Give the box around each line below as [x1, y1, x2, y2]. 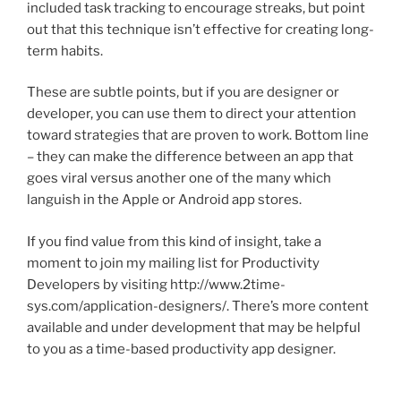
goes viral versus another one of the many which [27, 170, 331, 187]
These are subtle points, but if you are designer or [27, 84, 339, 101]
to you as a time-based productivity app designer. [27, 340, 336, 357]
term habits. [27, 42, 103, 59]
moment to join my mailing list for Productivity [27, 254, 320, 271]
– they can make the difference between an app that [27, 149, 354, 166]
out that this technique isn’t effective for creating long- [27, 21, 374, 38]
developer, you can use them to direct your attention [27, 106, 356, 123]
